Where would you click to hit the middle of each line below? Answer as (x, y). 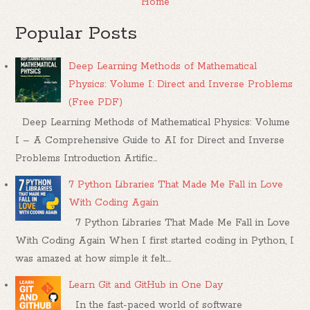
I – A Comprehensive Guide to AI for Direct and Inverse (150, 140)
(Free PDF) (96, 102)
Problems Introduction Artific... (86, 158)
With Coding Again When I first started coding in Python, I (155, 241)
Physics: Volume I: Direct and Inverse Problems (181, 84)
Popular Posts (76, 33)
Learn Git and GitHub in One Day (146, 285)
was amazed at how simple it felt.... (93, 259)
